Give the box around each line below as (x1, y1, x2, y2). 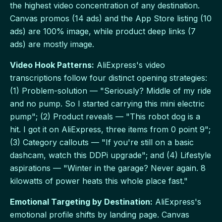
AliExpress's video (94, 59, 165, 70)
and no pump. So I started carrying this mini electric (10, 98, 205, 109)
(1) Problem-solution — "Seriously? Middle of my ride (10, 85, 211, 96)
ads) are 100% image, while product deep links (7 (10, 26, 196, 36)
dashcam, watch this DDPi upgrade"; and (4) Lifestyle (10, 150, 211, 160)
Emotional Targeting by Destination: (10, 196, 153, 207)
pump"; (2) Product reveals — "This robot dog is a (10, 111, 200, 121)
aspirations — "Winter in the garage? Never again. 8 (10, 163, 206, 173)
